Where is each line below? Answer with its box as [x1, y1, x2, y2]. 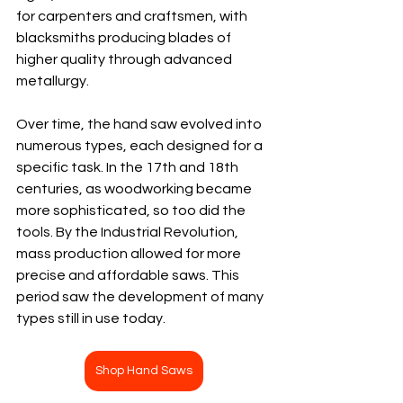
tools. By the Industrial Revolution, [16, 225, 241, 239]
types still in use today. [16, 311, 166, 326]
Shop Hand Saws [95, 364, 193, 377]
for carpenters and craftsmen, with [16, 9, 250, 23]
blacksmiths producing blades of [16, 31, 234, 45]
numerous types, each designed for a [16, 139, 265, 153]
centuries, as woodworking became [16, 182, 255, 196]
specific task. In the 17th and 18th [16, 160, 241, 175]
